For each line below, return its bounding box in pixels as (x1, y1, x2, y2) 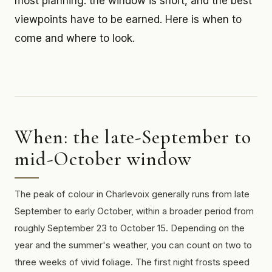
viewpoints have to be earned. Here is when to (15, 13, 242, 25)
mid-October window (15, 147, 192, 171)
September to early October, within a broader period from (15, 205, 254, 217)
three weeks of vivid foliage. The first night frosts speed (15, 256, 250, 268)
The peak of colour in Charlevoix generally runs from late (15, 188, 250, 200)
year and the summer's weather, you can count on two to (15, 239, 252, 251)
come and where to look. (15, 32, 135, 44)
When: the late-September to (15, 125, 251, 149)
